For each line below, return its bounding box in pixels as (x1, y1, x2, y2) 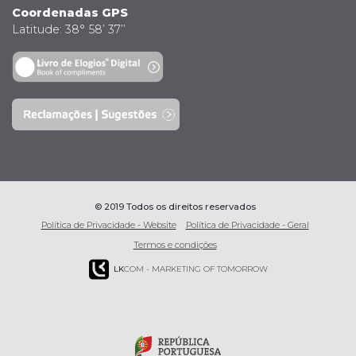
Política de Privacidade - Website (41, 219, 176, 230)
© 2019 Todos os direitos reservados (94, 200, 256, 212)
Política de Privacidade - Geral (185, 219, 309, 230)
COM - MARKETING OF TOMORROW (123, 263, 268, 274)
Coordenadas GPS (12, 5, 128, 20)
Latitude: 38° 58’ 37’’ (12, 21, 126, 37)
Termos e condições (133, 238, 217, 250)
